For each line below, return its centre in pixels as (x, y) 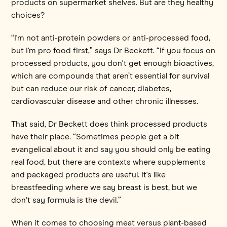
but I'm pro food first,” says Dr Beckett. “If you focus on (113, 50)
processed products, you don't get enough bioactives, (113, 63)
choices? (28, 15)
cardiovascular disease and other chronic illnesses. (105, 101)
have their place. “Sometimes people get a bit (96, 137)
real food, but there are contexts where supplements (109, 162)
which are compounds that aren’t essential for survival (110, 76)
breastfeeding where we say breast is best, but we (104, 187)
